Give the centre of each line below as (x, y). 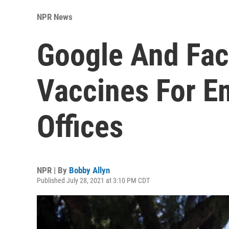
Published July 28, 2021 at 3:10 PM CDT (93, 180)
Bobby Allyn (89, 170)
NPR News (55, 17)
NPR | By (53, 170)
